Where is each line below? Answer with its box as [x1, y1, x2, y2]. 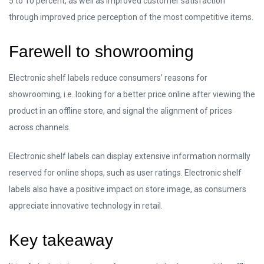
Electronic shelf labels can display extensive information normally [9, 151, 250, 161]
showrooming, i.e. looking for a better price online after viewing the [9, 90, 255, 100]
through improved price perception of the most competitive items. [9, 12, 253, 22]
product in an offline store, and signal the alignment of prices [9, 106, 232, 116]
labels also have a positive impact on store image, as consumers [9, 184, 246, 194]
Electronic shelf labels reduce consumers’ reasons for [9, 73, 207, 83]
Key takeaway [9, 231, 113, 250]
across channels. [9, 123, 71, 133]
